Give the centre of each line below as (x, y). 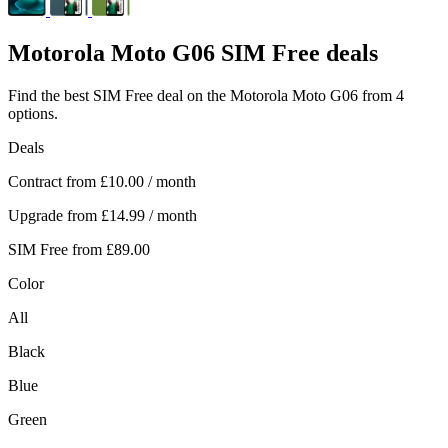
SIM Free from (55, 249)
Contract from (52, 181)
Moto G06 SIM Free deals (241, 52)
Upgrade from (52, 215)
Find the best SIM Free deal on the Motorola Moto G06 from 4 (206, 95)
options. (33, 113)
